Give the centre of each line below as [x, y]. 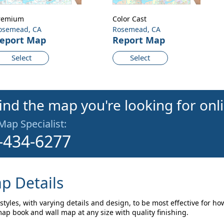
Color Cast [129, 19]
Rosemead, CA [136, 29]
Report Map [138, 40]
